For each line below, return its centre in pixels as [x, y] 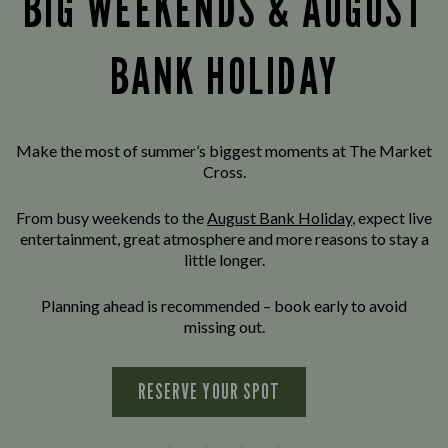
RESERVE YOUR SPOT [209, 392]
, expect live [392, 218]
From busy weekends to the [111, 218]
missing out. [224, 327]
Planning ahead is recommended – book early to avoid [224, 306]
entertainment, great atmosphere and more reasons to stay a [224, 239]
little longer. [224, 260]
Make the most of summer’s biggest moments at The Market [224, 151]
